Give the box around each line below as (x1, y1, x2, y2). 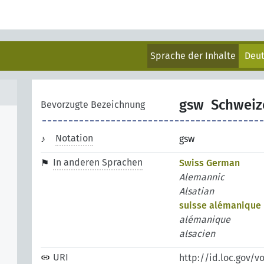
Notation (55, 133, 93, 144)
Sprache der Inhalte (150, 50, 236, 61)
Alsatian (179, 186, 214, 197)
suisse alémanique (179, 200, 261, 211)
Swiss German (179, 157, 240, 169)
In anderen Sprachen (53, 157, 143, 168)
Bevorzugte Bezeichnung (41, 99, 145, 110)
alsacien (179, 228, 215, 239)
